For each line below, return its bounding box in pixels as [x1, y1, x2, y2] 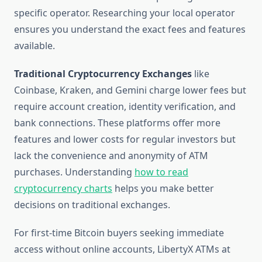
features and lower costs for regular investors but [14, 133, 236, 146]
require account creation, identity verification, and [14, 100, 236, 113]
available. [14, 39, 55, 53]
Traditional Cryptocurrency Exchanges [14, 67, 192, 81]
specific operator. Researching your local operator [14, 6, 235, 20]
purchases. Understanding [14, 166, 135, 179]
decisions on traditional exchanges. [14, 198, 170, 212]
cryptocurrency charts [14, 182, 112, 195]
